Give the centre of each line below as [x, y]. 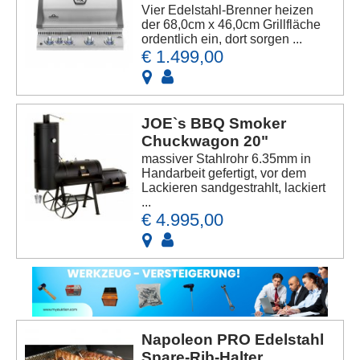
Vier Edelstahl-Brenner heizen [228, 10]
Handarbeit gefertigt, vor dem [224, 173]
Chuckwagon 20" [205, 141]
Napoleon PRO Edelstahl [233, 340]
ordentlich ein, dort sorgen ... [222, 39]
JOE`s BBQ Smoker [214, 123]
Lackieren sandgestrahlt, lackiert [234, 187]
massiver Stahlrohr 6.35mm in [227, 158]
